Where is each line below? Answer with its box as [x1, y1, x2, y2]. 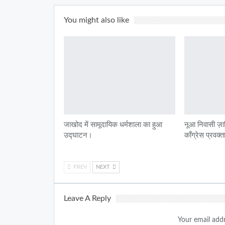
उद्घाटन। [64, 131, 92, 139]
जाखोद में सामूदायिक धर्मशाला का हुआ [64, 121, 162, 129]
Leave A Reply [64, 194, 111, 202]
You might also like [64, 16, 129, 24]
